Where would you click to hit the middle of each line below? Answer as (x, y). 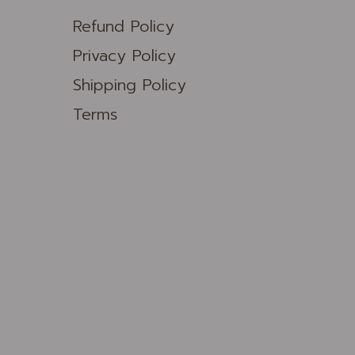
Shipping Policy (129, 85)
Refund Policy (123, 27)
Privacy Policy (124, 56)
